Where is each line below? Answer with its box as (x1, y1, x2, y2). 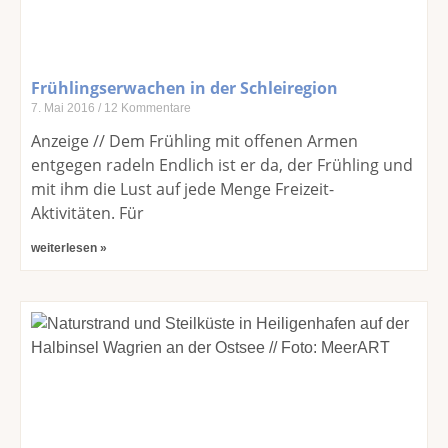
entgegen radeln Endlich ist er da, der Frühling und (31, 154, 413, 177)
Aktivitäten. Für (31, 202, 144, 225)
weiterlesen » (31, 241, 107, 256)
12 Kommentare (101, 101, 191, 116)
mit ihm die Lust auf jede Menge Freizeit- (31, 178, 334, 201)
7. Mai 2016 (31, 101, 98, 116)
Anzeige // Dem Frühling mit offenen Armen (31, 130, 358, 153)
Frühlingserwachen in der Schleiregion (31, 77, 338, 100)
